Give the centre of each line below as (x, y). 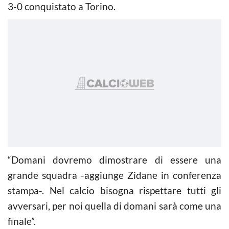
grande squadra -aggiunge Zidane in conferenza (114, 175)
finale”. (22, 221)
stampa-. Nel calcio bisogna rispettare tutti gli (114, 190)
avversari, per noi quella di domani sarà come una (114, 205)
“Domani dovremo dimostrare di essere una (114, 159)
